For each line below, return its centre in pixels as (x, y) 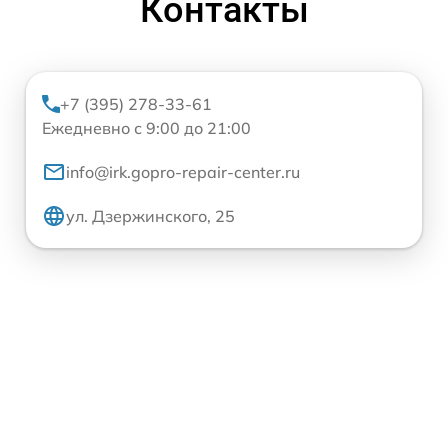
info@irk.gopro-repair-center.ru (183, 171)
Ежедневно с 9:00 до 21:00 (146, 127)
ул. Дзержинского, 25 (150, 215)
